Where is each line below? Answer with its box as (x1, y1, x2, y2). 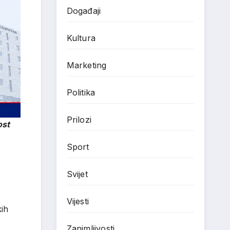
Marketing (66, 60, 107, 70)
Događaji (66, 6, 101, 16)
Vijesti (66, 196, 89, 206)
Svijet (66, 169, 88, 179)
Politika (66, 87, 95, 98)
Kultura (66, 33, 95, 43)
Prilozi (66, 114, 91, 125)
